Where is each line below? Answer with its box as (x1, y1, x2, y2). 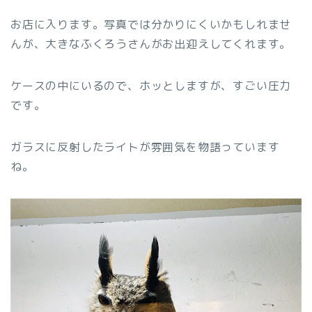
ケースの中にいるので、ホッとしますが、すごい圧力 (10, 77, 292, 93)
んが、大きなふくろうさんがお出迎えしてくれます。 (10, 36, 292, 52)
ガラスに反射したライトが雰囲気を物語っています (10, 139, 280, 155)
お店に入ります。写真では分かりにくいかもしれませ (10, 16, 292, 32)
